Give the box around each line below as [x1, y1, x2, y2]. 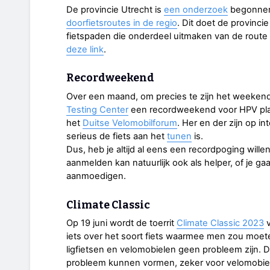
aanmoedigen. [66, 171, 126, 182]
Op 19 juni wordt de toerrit [66, 218, 177, 229]
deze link [66, 44, 104, 55]
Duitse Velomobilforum [83, 118, 177, 129]
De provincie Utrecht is [66, 4, 164, 16]
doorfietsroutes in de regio [66, 17, 177, 29]
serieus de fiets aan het [66, 131, 167, 142]
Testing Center [66, 104, 128, 116]
